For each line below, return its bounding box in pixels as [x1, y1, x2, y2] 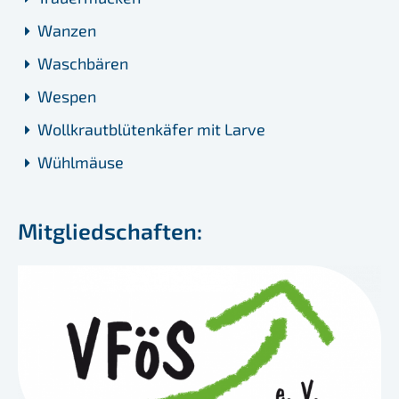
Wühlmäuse [37, 152, 124, 173]
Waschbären [37, 53, 128, 74]
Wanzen [37, 20, 96, 41]
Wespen [37, 86, 96, 107]
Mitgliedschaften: [18, 217, 202, 245]
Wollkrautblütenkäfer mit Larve [37, 119, 265, 140]
